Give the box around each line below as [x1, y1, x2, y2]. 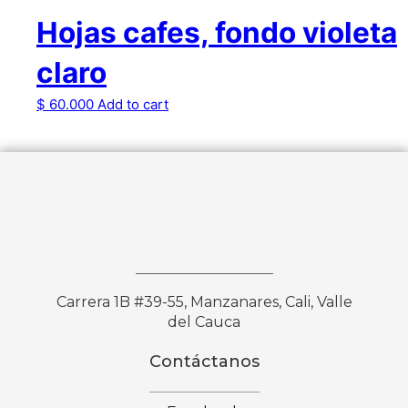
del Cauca [168, 313, 240, 331]
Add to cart [97, 96, 168, 113]
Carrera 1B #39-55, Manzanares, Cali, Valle [56, 293, 352, 311]
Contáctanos [148, 352, 260, 372]
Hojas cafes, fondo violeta [36, 15, 397, 50]
